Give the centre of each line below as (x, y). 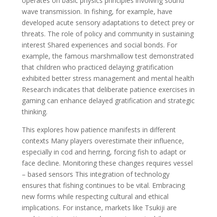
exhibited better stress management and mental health (108, 78)
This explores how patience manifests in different (99, 130)
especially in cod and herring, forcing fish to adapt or (104, 152)
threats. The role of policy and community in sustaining (108, 34)
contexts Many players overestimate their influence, (103, 141)
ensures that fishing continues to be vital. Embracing (103, 185)
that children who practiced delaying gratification (97, 67)
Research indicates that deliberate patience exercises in (108, 89)
